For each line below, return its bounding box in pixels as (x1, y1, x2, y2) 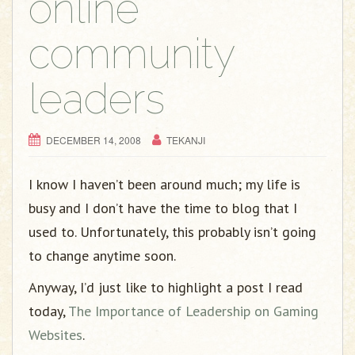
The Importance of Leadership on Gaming (68, 301, 319, 320)
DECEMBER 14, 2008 (46, 132, 141, 147)
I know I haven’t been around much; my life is (29, 174, 300, 193)
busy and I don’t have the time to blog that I (29, 198, 297, 217)
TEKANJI (166, 132, 205, 147)
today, (29, 301, 68, 320)
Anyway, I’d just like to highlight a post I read (29, 277, 303, 296)
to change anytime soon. (29, 246, 176, 265)
